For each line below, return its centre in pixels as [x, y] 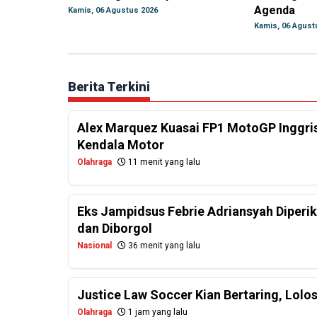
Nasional [94, 246]
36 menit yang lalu [163, 246]
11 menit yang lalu [163, 162]
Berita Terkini [109, 87]
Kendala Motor [121, 145]
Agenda [274, 11]
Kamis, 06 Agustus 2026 [113, 11]
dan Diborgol [115, 229]
